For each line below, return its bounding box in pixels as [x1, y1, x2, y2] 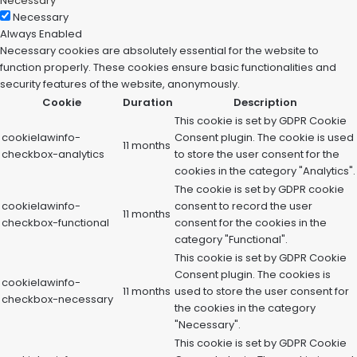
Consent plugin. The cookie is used [175, 130, 354, 145]
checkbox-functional [2, 215, 109, 230]
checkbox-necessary [2, 292, 113, 307]
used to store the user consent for [175, 284, 349, 299]
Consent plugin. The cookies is [175, 267, 331, 282]
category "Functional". [175, 232, 288, 247]
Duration [123, 95, 173, 110]
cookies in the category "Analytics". [175, 163, 355, 178]
